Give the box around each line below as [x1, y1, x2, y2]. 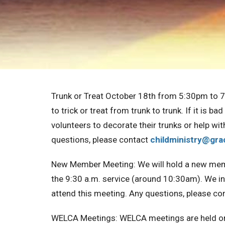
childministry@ [150, 135, 210, 145]
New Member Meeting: [51, 159, 138, 169]
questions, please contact [51, 135, 150, 145]
